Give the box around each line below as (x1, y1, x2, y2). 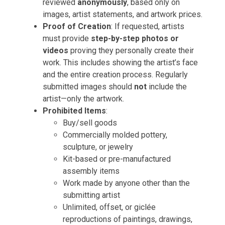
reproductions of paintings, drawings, (63, 214, 192, 224)
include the (147, 82, 187, 91)
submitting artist (63, 190, 120, 200)
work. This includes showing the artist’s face (43, 58, 198, 67)
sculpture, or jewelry (63, 142, 133, 152)
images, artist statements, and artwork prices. (43, 10, 202, 19)
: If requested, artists (111, 22, 184, 31)
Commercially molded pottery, (63, 130, 167, 140)
